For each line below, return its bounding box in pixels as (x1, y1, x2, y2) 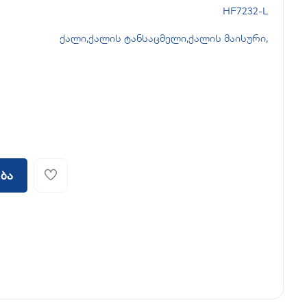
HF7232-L (222, 5, 268, 17)
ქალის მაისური (188, 32, 266, 45)
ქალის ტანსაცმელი (88, 32, 186, 45)
